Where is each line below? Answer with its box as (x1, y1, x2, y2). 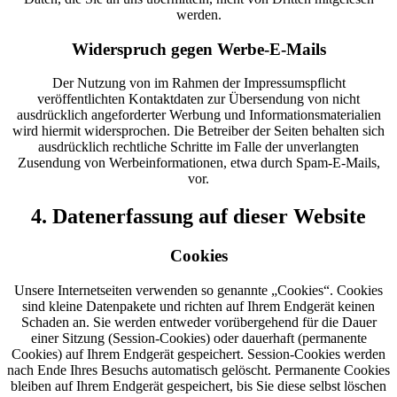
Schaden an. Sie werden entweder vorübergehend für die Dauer (20, 314, 377, 330)
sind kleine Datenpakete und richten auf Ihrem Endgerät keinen (22, 298, 375, 314)
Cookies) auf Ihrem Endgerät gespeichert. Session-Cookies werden (12, 346, 385, 362)
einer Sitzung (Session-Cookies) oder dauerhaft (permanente (30, 330, 367, 346)
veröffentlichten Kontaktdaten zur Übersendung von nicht (37, 91, 360, 107)
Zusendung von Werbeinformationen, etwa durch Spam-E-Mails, (17, 155, 380, 171)
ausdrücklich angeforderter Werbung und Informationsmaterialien (16, 107, 381, 123)
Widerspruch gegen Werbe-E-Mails (71, 39, 326, 58)
